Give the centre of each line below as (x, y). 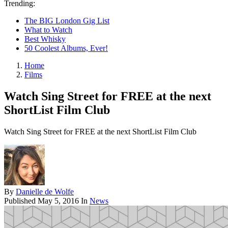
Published (21, 201)
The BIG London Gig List (67, 21)
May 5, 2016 (58, 201)
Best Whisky (45, 39)
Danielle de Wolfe (45, 191)
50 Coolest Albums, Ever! (66, 48)
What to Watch (48, 30)
